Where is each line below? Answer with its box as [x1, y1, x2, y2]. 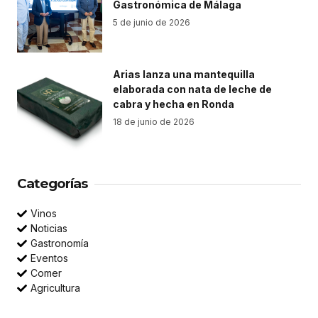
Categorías [17, 175, 87, 192]
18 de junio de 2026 [113, 116, 194, 127]
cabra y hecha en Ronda [113, 98, 234, 110]
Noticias [31, 222, 67, 234]
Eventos [31, 252, 68, 264]
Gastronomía [31, 237, 89, 249]
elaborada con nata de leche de [113, 83, 272, 95]
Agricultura [31, 282, 80, 294]
